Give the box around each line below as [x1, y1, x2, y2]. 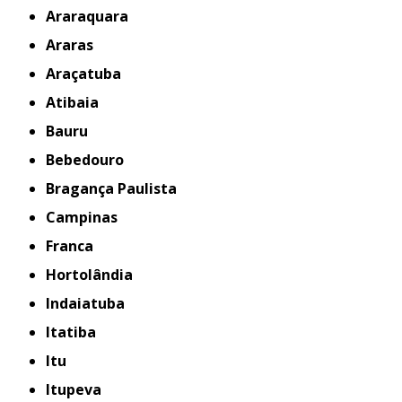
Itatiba [50, 322, 97, 342]
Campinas [56, 207, 118, 227]
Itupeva [50, 380, 102, 399]
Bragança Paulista [55, 179, 178, 198]
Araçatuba [56, 64, 122, 83]
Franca [53, 236, 94, 256]
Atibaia [56, 92, 100, 112]
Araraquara [56, 6, 129, 26]
